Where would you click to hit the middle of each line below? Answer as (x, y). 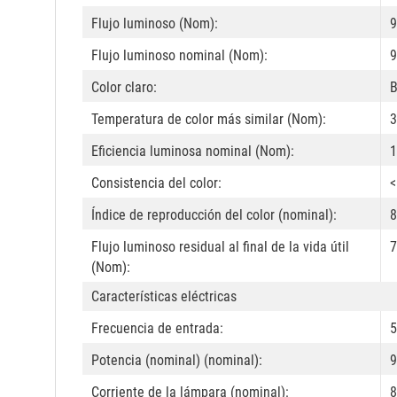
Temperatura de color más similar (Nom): (209, 120)
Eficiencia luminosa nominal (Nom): (193, 152)
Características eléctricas (164, 297)
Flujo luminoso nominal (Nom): (179, 56)
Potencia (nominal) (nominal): (177, 361)
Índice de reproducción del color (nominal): (214, 215)
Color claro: (124, 88)
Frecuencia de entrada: (157, 329)
